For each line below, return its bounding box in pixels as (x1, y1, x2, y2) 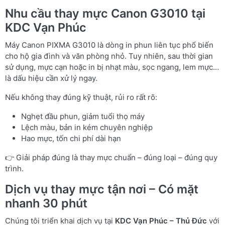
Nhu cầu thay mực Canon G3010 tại (5, 6, 205, 21)
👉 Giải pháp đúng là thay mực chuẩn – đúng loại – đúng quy (5, 153, 217, 162)
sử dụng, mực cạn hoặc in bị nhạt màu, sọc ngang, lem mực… (5, 62, 219, 72)
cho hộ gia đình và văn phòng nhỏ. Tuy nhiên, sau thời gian (5, 51, 213, 61)
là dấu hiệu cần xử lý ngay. (5, 73, 97, 83)
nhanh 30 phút (5, 196, 87, 210)
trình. (5, 164, 24, 173)
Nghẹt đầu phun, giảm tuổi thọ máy (21, 111, 145, 121)
